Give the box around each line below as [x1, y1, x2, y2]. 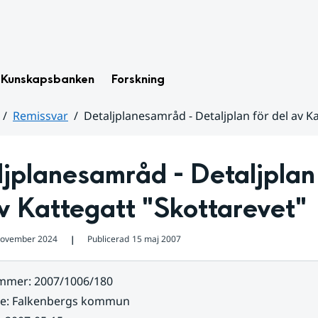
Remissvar [13, 108, 68, 124]
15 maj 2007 [131, 233, 181, 245]
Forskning [111, 71, 165, 87]
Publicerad [87, 233, 129, 245]
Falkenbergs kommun [11, 293, 130, 309]
